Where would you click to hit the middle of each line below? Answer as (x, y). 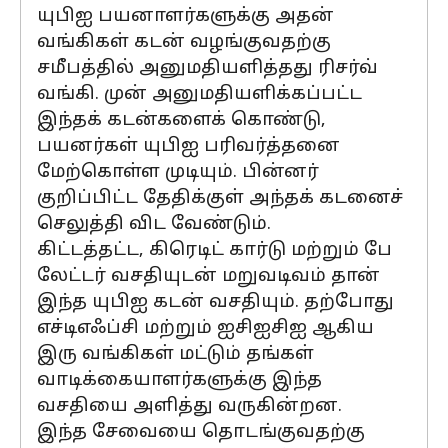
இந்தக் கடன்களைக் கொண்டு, (181, 120)
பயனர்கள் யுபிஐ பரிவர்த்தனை (188, 146)
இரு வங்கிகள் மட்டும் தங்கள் (175, 354)
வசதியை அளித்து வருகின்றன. (189, 406)
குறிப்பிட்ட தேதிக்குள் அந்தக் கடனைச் (220, 198)
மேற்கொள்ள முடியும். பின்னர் (178, 172)
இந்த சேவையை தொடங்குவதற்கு (201, 432)
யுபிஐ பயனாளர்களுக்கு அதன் (185, 16)
